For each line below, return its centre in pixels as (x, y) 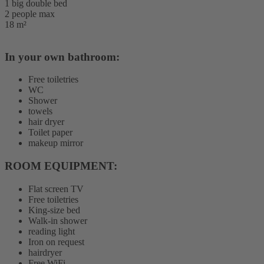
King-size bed (54, 210)
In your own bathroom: (62, 57)
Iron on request (56, 242)
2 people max (30, 14)
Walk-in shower (58, 220)
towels (40, 111)
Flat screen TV (56, 189)
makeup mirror (56, 143)
